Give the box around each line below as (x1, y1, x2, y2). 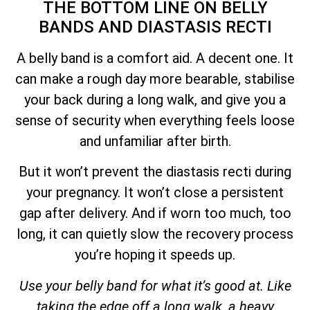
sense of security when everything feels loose (15, 111, 295, 129)
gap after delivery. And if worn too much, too (19, 205, 291, 222)
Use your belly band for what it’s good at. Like (19, 277, 291, 294)
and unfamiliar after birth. (79, 132, 231, 149)
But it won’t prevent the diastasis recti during (19, 163, 291, 181)
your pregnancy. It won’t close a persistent (26, 184, 284, 201)
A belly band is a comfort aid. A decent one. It (17, 49, 293, 66)
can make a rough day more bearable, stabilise (15, 70, 295, 87)
